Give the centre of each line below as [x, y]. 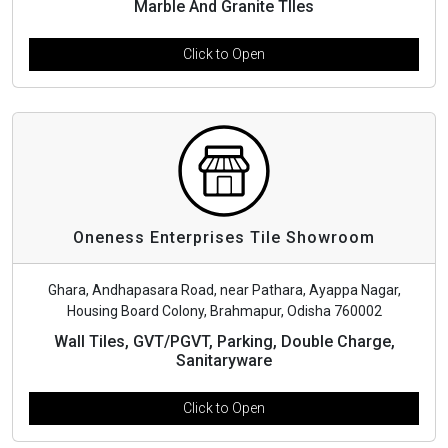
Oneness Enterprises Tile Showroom [224, 237]
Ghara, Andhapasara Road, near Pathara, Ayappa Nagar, [224, 289]
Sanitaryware [224, 360]
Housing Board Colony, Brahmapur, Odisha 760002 [224, 310]
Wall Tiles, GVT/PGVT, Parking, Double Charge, [224, 341]
